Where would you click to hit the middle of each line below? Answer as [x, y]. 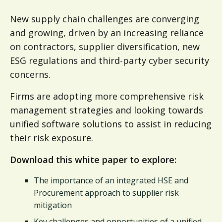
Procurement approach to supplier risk [106, 193]
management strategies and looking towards [107, 110]
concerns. [30, 74]
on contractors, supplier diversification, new [105, 46]
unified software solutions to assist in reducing [111, 124]
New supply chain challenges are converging [105, 19]
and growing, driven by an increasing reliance [107, 32]
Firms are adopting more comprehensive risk [107, 96]
